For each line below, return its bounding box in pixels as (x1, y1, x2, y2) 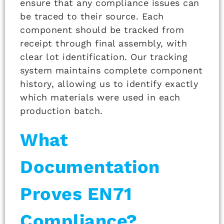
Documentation (20, 156, 160, 177)
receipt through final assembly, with (20, 37, 187, 48)
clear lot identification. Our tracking (20, 51, 187, 62)
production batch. (20, 105, 103, 116)
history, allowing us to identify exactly (20, 78, 198, 89)
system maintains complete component (20, 64, 203, 75)
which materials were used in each (20, 91, 180, 102)
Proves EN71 (20, 183, 132, 204)
